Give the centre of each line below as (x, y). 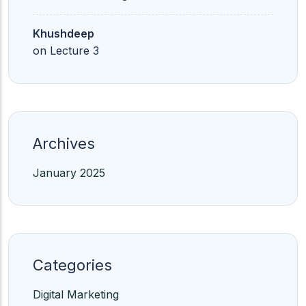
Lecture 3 (74, 51)
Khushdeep (64, 33)
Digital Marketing (76, 294)
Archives (64, 143)
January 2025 (69, 173)
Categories (72, 265)
